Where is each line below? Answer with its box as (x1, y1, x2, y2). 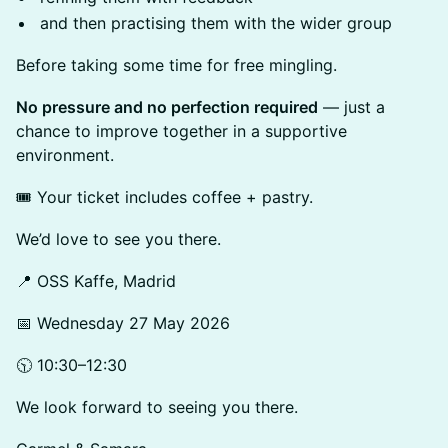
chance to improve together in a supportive (16, 121, 347, 141)
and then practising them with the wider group (40, 13, 392, 33)
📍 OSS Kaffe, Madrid (16, 271, 176, 291)
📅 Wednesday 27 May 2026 (16, 313, 230, 333)
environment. (16, 145, 114, 165)
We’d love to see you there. (16, 229, 221, 249)
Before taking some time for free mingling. (16, 55, 337, 75)
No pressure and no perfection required (16, 97, 318, 117)
